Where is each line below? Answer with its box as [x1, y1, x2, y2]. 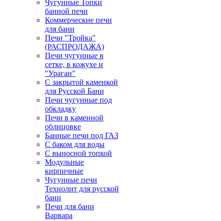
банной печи [45, 7, 88, 15]
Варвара [45, 211, 73, 220]
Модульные [45, 158, 84, 166]
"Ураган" [45, 69, 75, 77]
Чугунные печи [45, 176, 97, 184]
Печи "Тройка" [45, 34, 96, 42]
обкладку [45, 105, 76, 113]
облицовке [45, 122, 81, 131]
